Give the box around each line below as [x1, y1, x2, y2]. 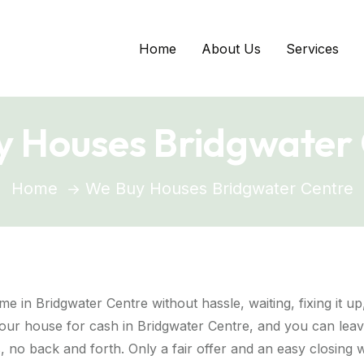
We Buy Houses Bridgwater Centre [84, 178, 353, 198]
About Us [201, 40, 261, 57]
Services [286, 40, 339, 57]
